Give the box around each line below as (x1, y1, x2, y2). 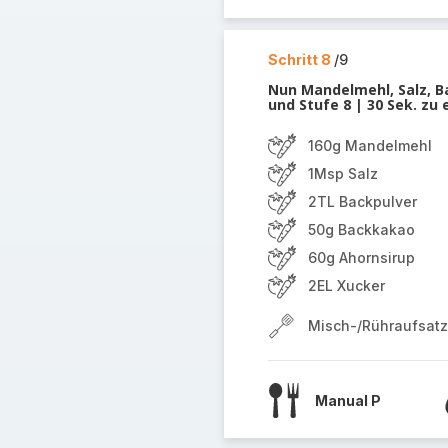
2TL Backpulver (307, 193, 417, 210)
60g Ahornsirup (307, 249, 415, 266)
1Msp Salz (307, 165, 378, 182)
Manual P (314, 391, 381, 409)
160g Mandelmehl (307, 137, 432, 154)
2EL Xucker (307, 277, 385, 294)
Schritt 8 (267, 51, 334, 68)
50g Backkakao (307, 221, 415, 238)
